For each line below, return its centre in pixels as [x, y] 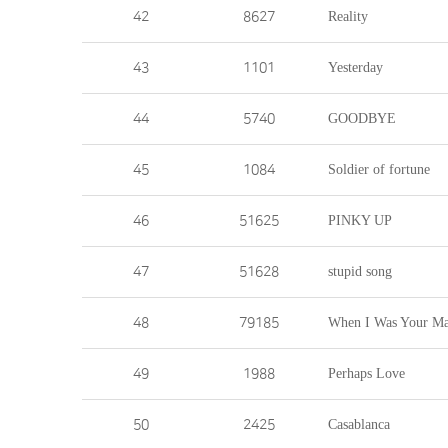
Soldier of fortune [379, 170]
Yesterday [355, 68]
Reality [348, 17]
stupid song [360, 272]
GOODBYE [362, 119]
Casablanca [359, 425]
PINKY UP [360, 221]
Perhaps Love [366, 374]
